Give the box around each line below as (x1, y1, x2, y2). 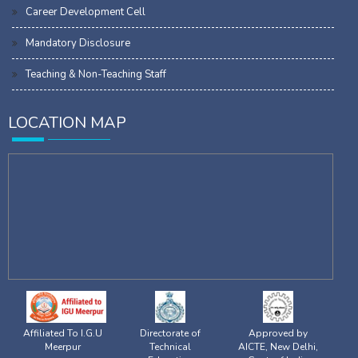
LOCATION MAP (8, 111, 126, 133)
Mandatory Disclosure (26, 35, 130, 50)
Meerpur (44, 340, 81, 353)
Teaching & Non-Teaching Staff (26, 66, 166, 82)
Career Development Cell (26, 4, 145, 19)
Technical (149, 340, 192, 353)
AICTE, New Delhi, (238, 340, 319, 353)
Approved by (249, 326, 308, 340)
